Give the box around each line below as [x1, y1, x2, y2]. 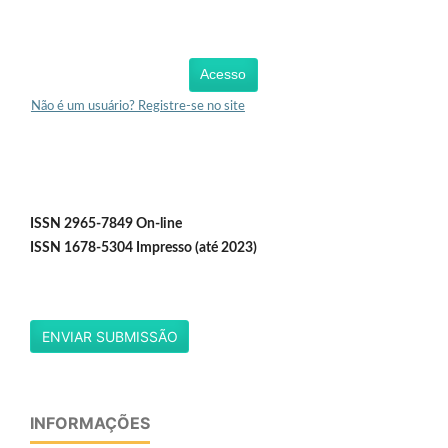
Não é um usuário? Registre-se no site [30, 99, 245, 113]
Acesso [200, 66, 247, 83]
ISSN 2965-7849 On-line [30, 216, 182, 231]
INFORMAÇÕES [30, 413, 150, 434]
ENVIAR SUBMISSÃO [41, 327, 178, 345]
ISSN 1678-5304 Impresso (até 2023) [30, 240, 257, 255]
